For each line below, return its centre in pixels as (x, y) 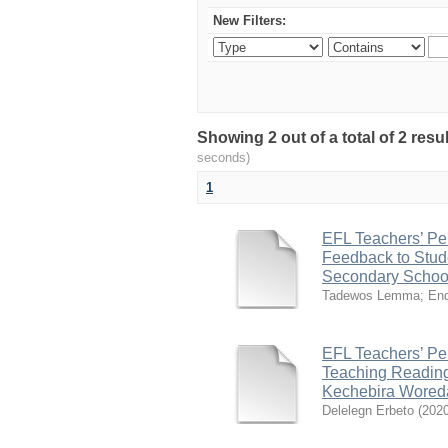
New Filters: (249, 20)
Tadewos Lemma (371, 295)
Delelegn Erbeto (368, 410)
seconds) (223, 157)
